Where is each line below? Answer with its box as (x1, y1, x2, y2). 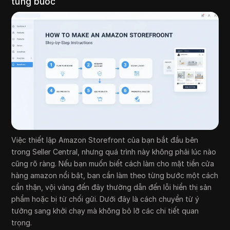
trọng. (11, 218, 32, 227)
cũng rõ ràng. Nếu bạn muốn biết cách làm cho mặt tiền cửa (11, 159, 215, 168)
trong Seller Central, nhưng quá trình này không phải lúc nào (11, 147, 217, 157)
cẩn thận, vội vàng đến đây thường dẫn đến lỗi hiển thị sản (11, 183, 212, 192)
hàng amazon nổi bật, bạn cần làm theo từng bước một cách (11, 171, 219, 180)
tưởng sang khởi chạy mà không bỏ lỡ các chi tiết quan (11, 206, 199, 216)
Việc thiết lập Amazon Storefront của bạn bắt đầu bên (11, 136, 199, 145)
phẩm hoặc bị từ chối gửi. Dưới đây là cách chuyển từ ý (11, 195, 200, 204)
